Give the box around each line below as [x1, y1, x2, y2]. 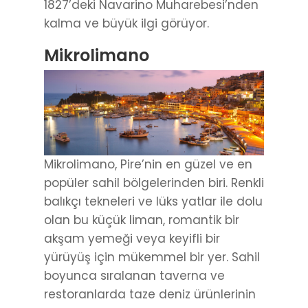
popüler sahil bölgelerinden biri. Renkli [44, 174, 264, 191]
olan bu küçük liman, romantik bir [44, 211, 239, 228]
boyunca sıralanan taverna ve [44, 267, 225, 284]
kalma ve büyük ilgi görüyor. [44, 14, 209, 32]
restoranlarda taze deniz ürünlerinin [44, 285, 256, 302]
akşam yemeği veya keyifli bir [44, 230, 220, 247]
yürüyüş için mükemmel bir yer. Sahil [44, 248, 260, 265]
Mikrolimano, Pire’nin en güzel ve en [44, 155, 252, 173]
